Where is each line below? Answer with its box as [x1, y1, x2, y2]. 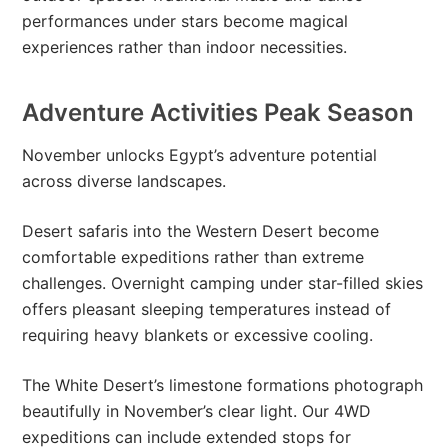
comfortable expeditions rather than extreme [22, 246, 365, 267]
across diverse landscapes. [22, 170, 227, 191]
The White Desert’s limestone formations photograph [22, 374, 424, 395]
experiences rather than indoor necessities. [22, 36, 348, 57]
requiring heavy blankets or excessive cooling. [22, 324, 374, 345]
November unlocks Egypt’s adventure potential [22, 144, 378, 165]
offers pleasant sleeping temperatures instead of [22, 298, 392, 319]
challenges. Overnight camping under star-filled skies [22, 272, 424, 293]
